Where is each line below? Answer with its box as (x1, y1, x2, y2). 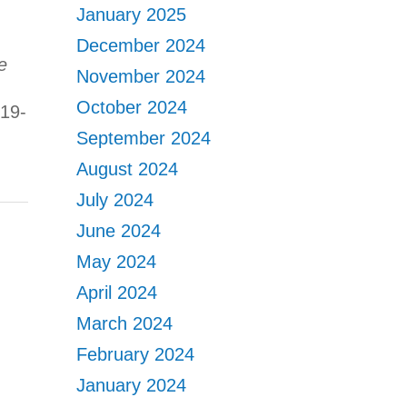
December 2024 (76, 35, 206, 55)
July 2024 (76, 190, 154, 210)
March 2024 (76, 313, 174, 333)
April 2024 (76, 283, 158, 303)
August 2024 (76, 159, 179, 179)
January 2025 (76, 5, 187, 25)
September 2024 (76, 128, 212, 148)
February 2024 (76, 344, 195, 364)
